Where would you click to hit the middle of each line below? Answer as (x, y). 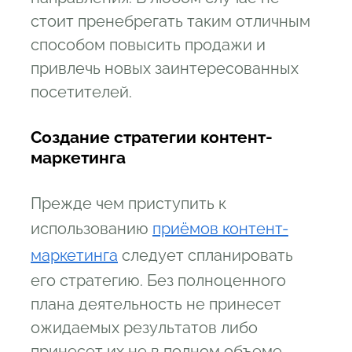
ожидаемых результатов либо (144, 327)
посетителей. (81, 92)
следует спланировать (205, 255)
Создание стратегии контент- (152, 137)
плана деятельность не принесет (156, 304)
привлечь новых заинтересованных (165, 68)
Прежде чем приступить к (128, 203)
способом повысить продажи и (148, 44)
